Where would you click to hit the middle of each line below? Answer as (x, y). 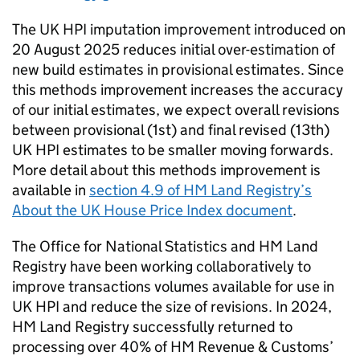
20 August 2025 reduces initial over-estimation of (174, 50)
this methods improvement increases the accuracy (178, 90)
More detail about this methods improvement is (166, 170)
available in (51, 190)
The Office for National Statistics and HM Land (165, 247)
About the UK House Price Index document (152, 211)
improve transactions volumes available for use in (173, 287)
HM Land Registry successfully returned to (152, 327)
